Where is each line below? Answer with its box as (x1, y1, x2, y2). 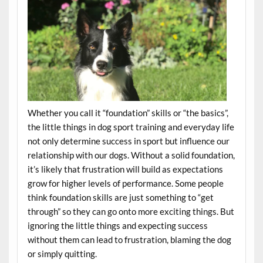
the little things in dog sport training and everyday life (27, 122, 234, 133)
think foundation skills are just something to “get (27, 192, 214, 203)
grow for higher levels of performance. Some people (27, 178, 224, 189)
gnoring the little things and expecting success (29, 220, 208, 231)
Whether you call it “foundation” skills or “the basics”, (27, 107, 228, 119)
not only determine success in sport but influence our (27, 136, 230, 147)
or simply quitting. (27, 248, 97, 259)
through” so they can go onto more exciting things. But (27, 206, 234, 217)
